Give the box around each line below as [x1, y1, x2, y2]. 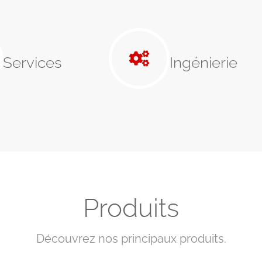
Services [3, 53, 61, 71]
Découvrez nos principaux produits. [36, 232, 226, 246]
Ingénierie [170, 53, 237, 71]
